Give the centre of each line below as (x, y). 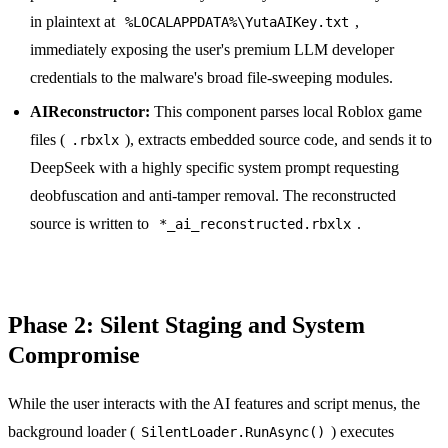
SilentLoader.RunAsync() (233, 432)
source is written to (92, 224)
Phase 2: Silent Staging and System (186, 325)
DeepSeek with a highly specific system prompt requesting (215, 168)
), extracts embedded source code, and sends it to (279, 140)
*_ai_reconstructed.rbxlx (255, 224)
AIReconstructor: (90, 112)
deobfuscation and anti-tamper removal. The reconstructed (213, 196)
